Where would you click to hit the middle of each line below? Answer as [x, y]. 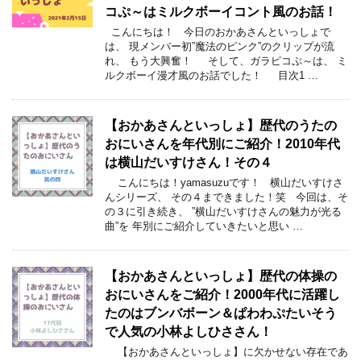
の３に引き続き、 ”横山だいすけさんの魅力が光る [223, 212]
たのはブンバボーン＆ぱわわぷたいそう [221, 313]
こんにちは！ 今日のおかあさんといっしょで [218, 32]
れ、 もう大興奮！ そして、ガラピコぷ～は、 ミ [226, 61]
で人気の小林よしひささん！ [189, 332]
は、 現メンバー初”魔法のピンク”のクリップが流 [220, 46]
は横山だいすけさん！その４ [189, 162]
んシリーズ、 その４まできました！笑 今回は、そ [226, 197]
